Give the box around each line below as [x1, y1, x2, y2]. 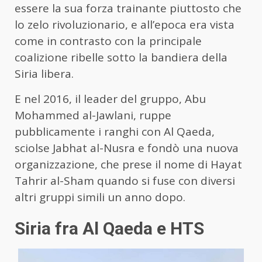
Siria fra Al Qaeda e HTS [15, 218, 204, 239]
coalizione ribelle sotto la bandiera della [15, 49, 227, 65]
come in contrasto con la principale [15, 33, 202, 49]
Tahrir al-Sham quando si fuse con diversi [15, 173, 235, 188]
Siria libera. [15, 65, 74, 81]
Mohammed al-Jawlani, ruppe [15, 107, 171, 123]
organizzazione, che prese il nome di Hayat [15, 156, 242, 172]
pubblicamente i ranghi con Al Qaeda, [15, 123, 215, 139]
